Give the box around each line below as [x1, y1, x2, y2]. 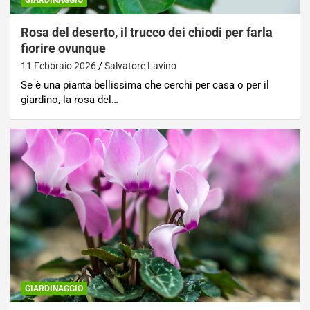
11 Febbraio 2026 [21, 60, 96, 72]
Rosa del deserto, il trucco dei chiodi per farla [21, 25, 273, 40]
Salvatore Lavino [104, 60, 176, 72]
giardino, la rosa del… [21, 93, 118, 107]
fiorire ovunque [21, 41, 106, 56]
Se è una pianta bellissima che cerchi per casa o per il [21, 79, 269, 92]
